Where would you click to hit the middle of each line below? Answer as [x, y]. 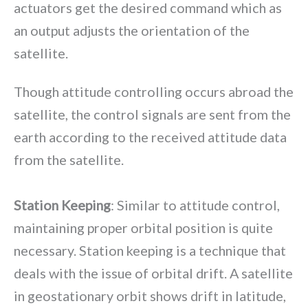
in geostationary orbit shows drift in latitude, [150, 296]
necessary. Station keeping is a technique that [150, 251]
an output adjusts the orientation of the [132, 30]
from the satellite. [69, 160]
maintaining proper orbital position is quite [143, 228]
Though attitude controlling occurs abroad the [154, 92]
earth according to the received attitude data [150, 137]
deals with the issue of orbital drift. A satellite [153, 273]
